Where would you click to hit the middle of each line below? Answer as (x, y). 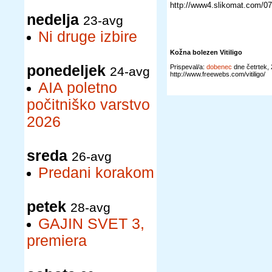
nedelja (53, 20)
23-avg (103, 20)
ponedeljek (66, 71)
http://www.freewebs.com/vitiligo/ (218, 74)
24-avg (130, 71)
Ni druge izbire (88, 37)
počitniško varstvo (88, 105)
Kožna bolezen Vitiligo (206, 53)
